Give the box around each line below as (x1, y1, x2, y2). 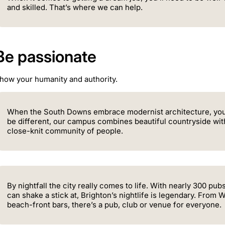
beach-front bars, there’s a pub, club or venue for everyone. (7, 199, 221, 209)
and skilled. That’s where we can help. (7, 2, 143, 12)
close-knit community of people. (7, 126, 123, 136)
